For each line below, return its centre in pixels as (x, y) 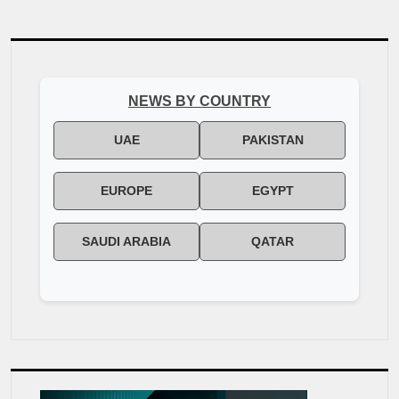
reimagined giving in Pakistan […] (105, 14)
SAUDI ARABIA (126, 242)
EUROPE (126, 191)
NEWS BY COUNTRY (199, 102)
